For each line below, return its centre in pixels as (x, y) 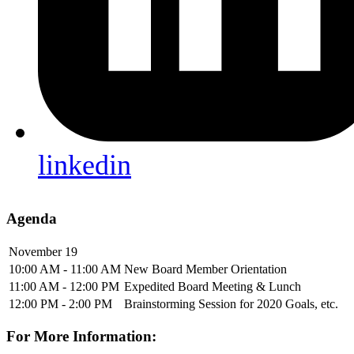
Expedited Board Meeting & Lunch (213, 286)
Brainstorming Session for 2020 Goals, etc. (231, 303)
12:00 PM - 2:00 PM (60, 303)
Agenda (32, 218)
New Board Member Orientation (205, 269)
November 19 (43, 251)
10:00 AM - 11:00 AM (65, 269)
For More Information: (81, 337)
